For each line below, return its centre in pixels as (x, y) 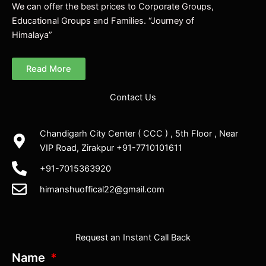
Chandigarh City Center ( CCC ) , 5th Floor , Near (139, 134)
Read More (49, 69)
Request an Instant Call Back (133, 237)
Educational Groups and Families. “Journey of (103, 21)
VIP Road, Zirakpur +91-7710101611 (111, 148)
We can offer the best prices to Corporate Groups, (113, 7)
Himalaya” (33, 35)
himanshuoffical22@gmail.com (102, 189)
